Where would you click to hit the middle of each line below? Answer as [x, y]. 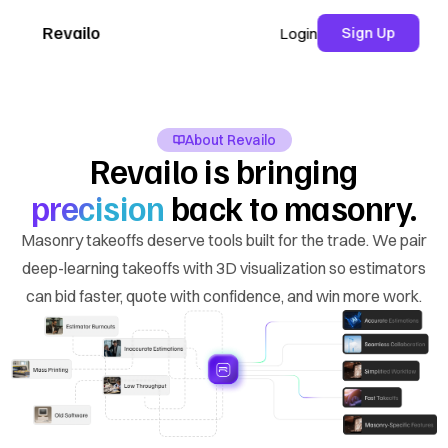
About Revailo [230, 139]
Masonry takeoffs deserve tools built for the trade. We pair [224, 240]
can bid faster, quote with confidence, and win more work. [224, 296]
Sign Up [368, 32]
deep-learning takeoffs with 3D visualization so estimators [224, 268]
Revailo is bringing [224, 170]
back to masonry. [291, 207]
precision [97, 207]
